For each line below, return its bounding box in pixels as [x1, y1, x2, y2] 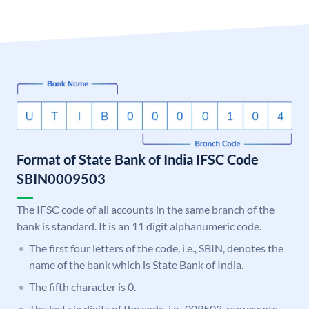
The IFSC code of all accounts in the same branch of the [17, 203, 275, 217]
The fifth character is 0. [29, 280, 136, 294]
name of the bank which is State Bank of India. [29, 258, 243, 272]
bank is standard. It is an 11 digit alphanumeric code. [17, 219, 261, 233]
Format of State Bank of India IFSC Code [17, 151, 259, 168]
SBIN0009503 [17, 170, 106, 188]
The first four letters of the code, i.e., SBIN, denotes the [29, 241, 283, 255]
